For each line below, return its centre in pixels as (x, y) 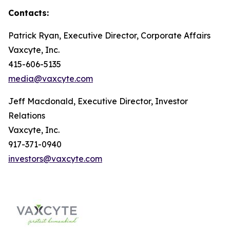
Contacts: (28, 13)
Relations (27, 116)
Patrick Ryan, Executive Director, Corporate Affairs (109, 35)
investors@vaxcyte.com (55, 159)
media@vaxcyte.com (51, 79)
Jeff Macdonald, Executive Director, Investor (98, 101)
